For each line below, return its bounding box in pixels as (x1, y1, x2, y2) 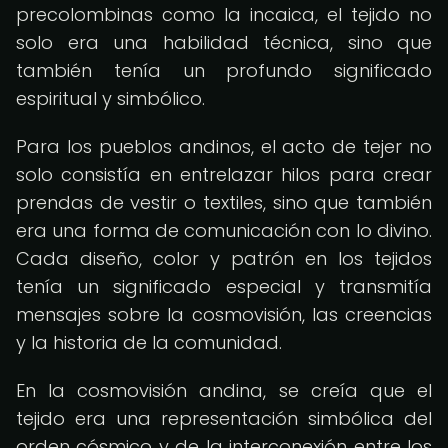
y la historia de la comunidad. (16, 330, 282, 355)
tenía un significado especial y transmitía (16, 274, 432, 299)
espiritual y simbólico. (16, 86, 205, 111)
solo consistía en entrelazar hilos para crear (16, 162, 432, 187)
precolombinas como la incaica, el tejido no (16, 2, 432, 27)
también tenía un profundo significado (16, 58, 432, 83)
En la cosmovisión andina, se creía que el (16, 378, 432, 403)
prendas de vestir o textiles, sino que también (16, 190, 432, 215)
